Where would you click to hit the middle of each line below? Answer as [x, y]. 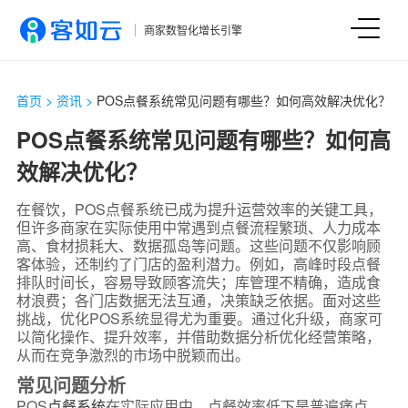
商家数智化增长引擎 [193, 30]
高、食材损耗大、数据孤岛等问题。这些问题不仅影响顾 [198, 245]
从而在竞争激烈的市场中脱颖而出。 [133, 355]
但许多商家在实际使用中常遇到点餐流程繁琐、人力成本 [198, 227]
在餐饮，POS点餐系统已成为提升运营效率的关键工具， [199, 209]
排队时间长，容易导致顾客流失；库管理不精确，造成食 [198, 282]
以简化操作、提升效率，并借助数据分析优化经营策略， [198, 337]
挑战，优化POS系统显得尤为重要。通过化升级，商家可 [199, 318]
